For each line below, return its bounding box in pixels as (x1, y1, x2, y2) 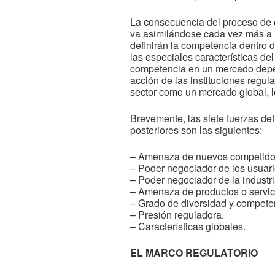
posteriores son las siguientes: (130, 123, 262, 137)
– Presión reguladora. (130, 207, 224, 222)
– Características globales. (130, 219, 246, 233)
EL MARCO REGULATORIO (130, 246, 258, 260)
